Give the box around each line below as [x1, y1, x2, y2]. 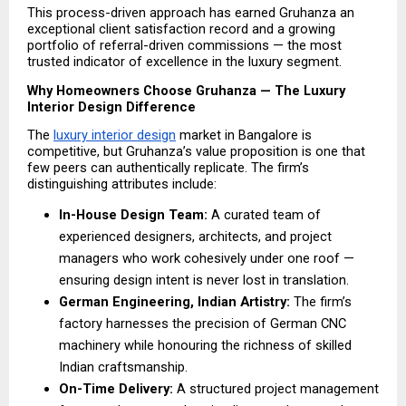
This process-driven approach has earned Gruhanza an [27, 5, 354, 22]
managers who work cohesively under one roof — [59, 250, 354, 267]
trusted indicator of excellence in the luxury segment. [27, 53, 342, 71]
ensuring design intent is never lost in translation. [59, 272, 353, 289]
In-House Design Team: [59, 207, 208, 224]
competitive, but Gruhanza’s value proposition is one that [27, 143, 365, 160]
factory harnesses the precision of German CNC [59, 315, 346, 333]
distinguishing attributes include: [27, 176, 217, 193]
